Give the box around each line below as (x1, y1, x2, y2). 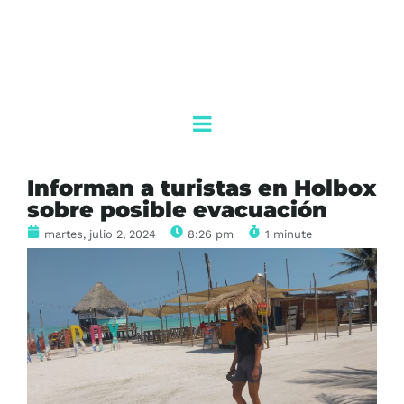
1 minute (265, 227, 312, 242)
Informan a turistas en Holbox (27, 175, 376, 202)
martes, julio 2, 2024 (44, 227, 156, 242)
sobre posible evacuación (27, 197, 327, 224)
